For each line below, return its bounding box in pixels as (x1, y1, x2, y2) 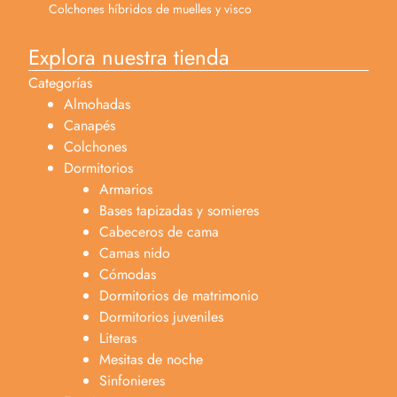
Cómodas (99, 264, 156, 285)
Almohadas (64, 94, 130, 115)
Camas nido (99, 243, 170, 264)
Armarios (99, 179, 152, 200)
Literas (99, 328, 136, 349)
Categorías (28, 73, 92, 94)
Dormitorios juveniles (99, 307, 223, 328)
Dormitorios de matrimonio (99, 285, 259, 307)
